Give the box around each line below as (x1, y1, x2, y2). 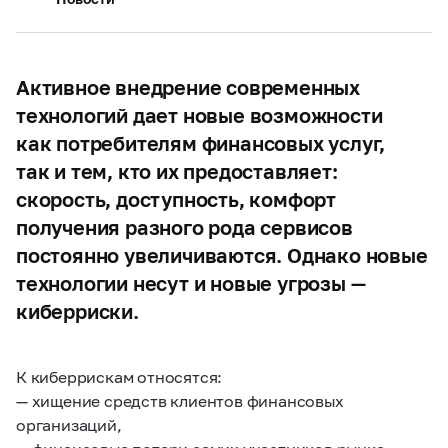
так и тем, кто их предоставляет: (16, 159, 338, 183)
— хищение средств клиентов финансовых (16, 391, 344, 410)
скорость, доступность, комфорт (16, 187, 336, 211)
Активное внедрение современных (16, 75, 360, 99)
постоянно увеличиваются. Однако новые (16, 243, 428, 267)
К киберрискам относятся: (16, 367, 223, 386)
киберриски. (16, 299, 139, 323)
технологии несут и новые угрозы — (16, 271, 366, 295)
